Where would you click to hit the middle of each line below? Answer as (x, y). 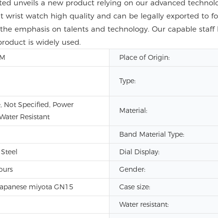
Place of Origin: (145, 57)
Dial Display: (139, 152)
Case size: (135, 187)
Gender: (132, 169)
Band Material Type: (152, 134)
